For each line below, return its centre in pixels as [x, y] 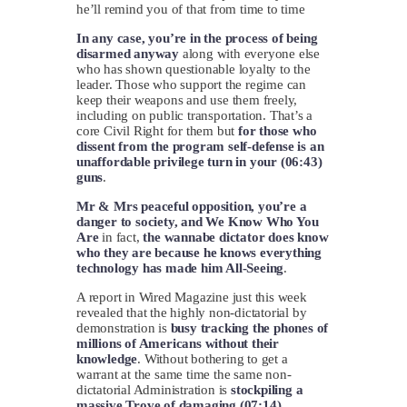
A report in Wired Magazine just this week [192, 297]
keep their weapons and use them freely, [187, 99]
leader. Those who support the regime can [192, 84]
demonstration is [124, 328]
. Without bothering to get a [213, 358]
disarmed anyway [128, 53]
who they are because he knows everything [199, 252]
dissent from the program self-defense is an [200, 146]
